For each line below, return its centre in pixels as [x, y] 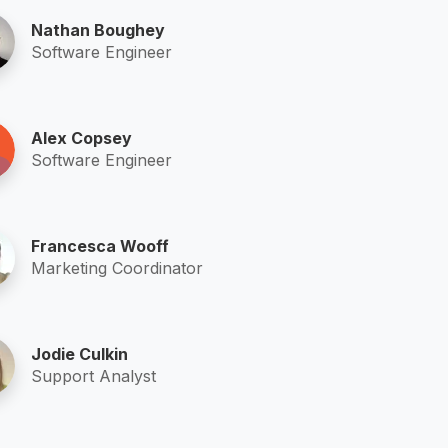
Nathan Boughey [97, 29]
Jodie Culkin [79, 353]
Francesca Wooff [99, 245]
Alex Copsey [81, 137]
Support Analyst [93, 375]
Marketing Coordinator [116, 267]
